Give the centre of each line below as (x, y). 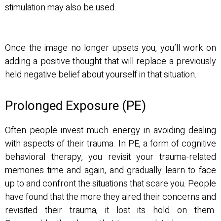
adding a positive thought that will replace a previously (110, 62)
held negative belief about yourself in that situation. (101, 75)
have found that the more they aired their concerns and (110, 197)
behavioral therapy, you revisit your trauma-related (110, 157)
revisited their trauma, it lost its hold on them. (110, 210)
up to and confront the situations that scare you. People (110, 184)
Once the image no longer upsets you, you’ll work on (110, 48)
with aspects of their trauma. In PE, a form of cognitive (110, 144)
